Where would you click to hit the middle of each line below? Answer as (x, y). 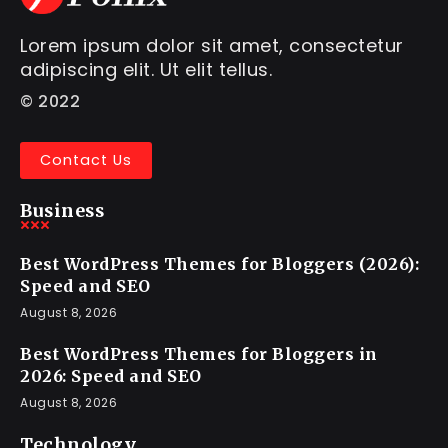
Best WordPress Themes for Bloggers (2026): (219, 264)
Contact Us (86, 160)
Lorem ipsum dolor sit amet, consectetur (212, 46)
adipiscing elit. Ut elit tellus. (146, 70)
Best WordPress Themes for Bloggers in (199, 354)
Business (62, 211)
